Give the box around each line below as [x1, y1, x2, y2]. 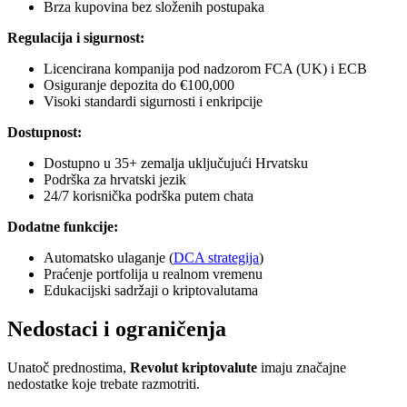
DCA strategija [174, 250, 259, 266]
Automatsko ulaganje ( [44, 250, 174, 266]
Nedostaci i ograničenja [7, 317, 226, 342]
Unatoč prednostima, [7, 360, 130, 376]
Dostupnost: [7, 124, 82, 141]
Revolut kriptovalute [130, 360, 257, 376]
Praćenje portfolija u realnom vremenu [44, 266, 263, 283]
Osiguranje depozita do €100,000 [44, 77, 234, 94]
